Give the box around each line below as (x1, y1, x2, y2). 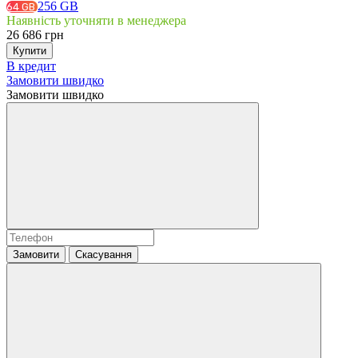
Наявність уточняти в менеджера (6, 13, 186, 27)
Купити (13, 44, 46, 57)
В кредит (6, 58, 56, 73)
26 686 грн (6, 27, 64, 42)
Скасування (75, 248, 132, 261)
